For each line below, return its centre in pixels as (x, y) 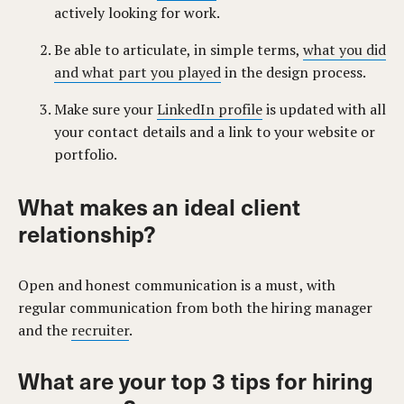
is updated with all (324, 109)
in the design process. (294, 72)
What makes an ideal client (159, 206)
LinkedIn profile (210, 109)
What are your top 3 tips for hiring (196, 380)
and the (45, 330)
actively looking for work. (137, 13)
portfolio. (86, 154)
